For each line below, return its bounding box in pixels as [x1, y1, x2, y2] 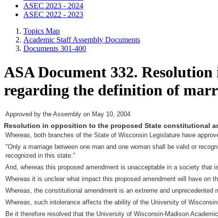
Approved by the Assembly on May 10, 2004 [5, 110, 130, 118]
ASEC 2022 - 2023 [23, 10, 83, 18]
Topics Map [23, 27, 60, 35]
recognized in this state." [5, 151, 75, 159]
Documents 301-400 [23, 44, 86, 53]
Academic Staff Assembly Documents [23, 36, 140, 44]
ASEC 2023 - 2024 [23, 1, 83, 10]
